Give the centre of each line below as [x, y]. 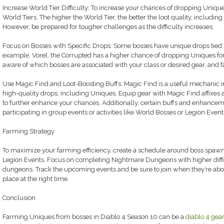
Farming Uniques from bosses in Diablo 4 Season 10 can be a [94, 217]
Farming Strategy [28, 131]
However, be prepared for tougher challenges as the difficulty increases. [108, 27]
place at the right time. [35, 179]
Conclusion [19, 198]
